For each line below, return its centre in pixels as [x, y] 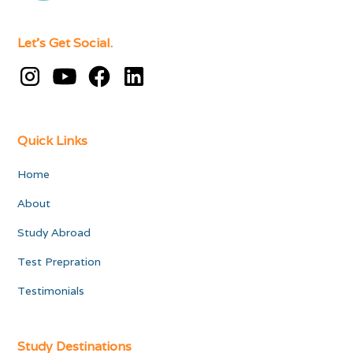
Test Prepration [59, 262]
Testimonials [51, 291]
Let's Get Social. [65, 43]
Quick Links [53, 141]
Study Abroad [54, 233]
